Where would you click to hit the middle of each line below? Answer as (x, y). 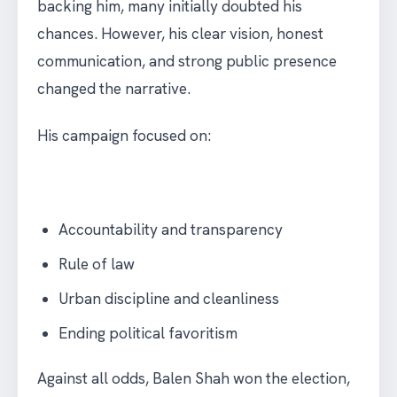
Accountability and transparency (171, 230)
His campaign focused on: (124, 136)
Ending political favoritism (148, 334)
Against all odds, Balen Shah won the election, (194, 379)
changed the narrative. (114, 89)
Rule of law (97, 265)
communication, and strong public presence (187, 62)
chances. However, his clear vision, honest (180, 34)
